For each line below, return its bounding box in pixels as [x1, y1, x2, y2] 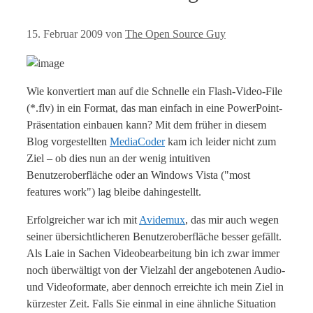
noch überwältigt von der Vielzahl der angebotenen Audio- [27, 263, 285, 276]
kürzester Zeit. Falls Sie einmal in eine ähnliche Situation [27, 297, 276, 310]
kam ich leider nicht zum [165, 135, 276, 147]
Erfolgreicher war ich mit [27, 213, 139, 226]
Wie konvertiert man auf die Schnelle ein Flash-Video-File [27, 85, 282, 97]
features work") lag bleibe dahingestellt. [27, 185, 201, 198]
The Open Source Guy [125, 27, 226, 40]
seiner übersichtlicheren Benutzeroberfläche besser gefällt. [27, 230, 282, 242]
